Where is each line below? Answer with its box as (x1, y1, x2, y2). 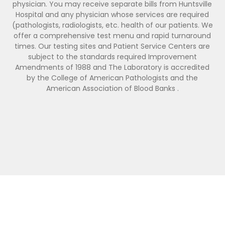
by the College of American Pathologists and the (27, 73, 198, 83)
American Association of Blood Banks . (46, 83, 179, 93)
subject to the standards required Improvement (28, 52, 197, 62)
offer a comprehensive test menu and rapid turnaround (14, 31, 211, 41)
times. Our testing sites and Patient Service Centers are (15, 41, 210, 51)
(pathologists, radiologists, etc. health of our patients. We (12, 20, 213, 30)
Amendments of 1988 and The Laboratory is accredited (15, 62, 210, 72)
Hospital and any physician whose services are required (16, 10, 209, 20)
